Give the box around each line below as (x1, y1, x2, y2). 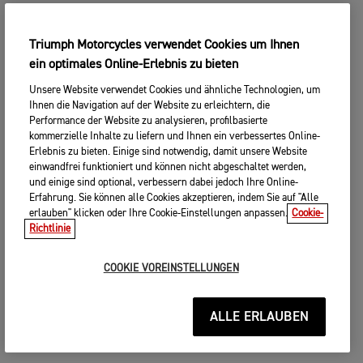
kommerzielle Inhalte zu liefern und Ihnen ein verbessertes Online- (29, 131, 321, 142)
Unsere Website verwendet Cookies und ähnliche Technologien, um (29, 85, 321, 96)
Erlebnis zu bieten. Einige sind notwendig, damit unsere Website (29, 147, 308, 157)
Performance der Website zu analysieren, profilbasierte (29, 116, 268, 126)
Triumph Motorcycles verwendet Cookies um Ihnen (29, 39, 300, 52)
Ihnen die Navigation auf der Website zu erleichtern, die (29, 100, 271, 111)
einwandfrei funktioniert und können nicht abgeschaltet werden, (29, 162, 307, 173)
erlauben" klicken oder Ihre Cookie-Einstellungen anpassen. (29, 208, 288, 219)
